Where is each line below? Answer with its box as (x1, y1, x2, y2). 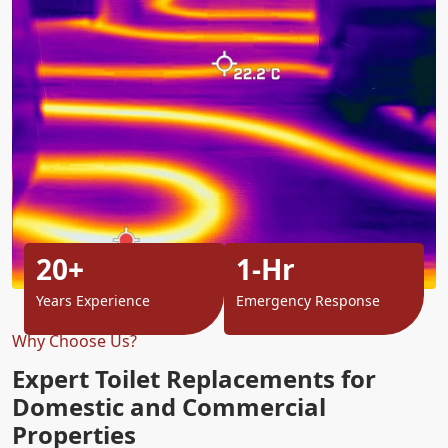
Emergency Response (236, 290, 380, 310)
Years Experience (36, 290, 150, 310)
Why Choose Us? (12, 329, 137, 352)
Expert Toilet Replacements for (12, 361, 376, 395)
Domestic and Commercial (12, 389, 326, 423)
